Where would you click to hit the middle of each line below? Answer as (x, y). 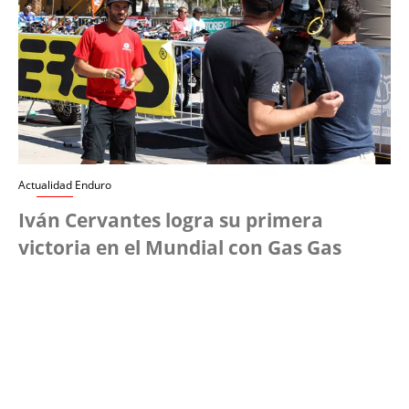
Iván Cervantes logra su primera (171, 220)
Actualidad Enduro (65, 185)
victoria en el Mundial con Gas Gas (180, 248)
